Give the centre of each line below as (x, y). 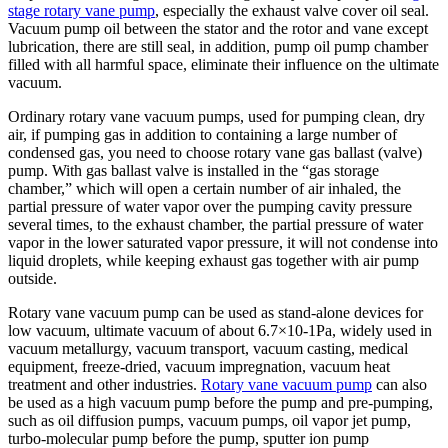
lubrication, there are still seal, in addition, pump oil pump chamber (218, 46)
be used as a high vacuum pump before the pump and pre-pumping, (220, 402)
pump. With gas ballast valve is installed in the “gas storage (193, 170)
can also (399, 384)
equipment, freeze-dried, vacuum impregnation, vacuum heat (199, 366)
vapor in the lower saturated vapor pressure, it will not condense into (223, 242)
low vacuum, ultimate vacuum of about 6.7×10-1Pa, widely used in (220, 330)
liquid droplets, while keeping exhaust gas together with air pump (213, 260)
